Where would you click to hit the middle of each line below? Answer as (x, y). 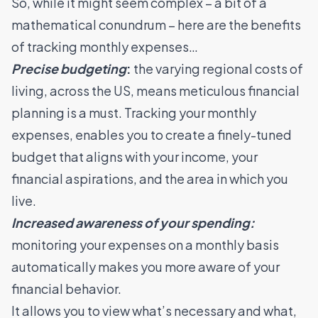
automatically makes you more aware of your (146, 267)
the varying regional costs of (217, 69)
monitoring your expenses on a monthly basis (145, 245)
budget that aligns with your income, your (135, 157)
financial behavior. (67, 289)
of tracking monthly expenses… (105, 47)
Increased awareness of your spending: (133, 223)
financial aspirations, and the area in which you (150, 179)
